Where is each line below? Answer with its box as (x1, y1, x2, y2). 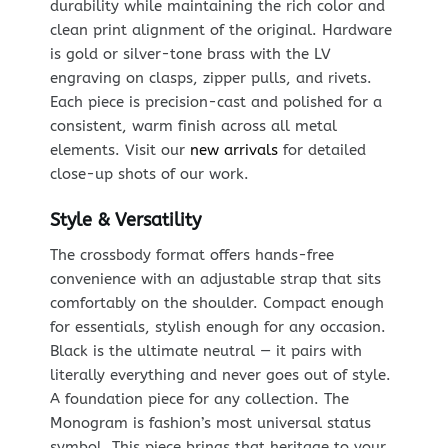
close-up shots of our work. (49, 165, 249, 184)
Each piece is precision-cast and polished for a (49, 93, 382, 112)
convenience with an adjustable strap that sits (49, 269, 381, 288)
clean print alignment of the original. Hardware (49, 21, 392, 40)
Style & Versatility (49, 208, 201, 231)
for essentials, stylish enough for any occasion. (49, 317, 386, 336)
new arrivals (189, 141, 278, 160)
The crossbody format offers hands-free (49, 245, 334, 264)
